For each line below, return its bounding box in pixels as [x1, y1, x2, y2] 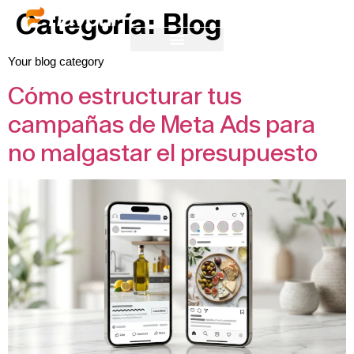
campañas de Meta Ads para [8, 110, 315, 138]
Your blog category [8, 55, 104, 68]
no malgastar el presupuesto [8, 138, 318, 167]
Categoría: [16, 6, 163, 40]
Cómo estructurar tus [8, 81, 242, 110]
